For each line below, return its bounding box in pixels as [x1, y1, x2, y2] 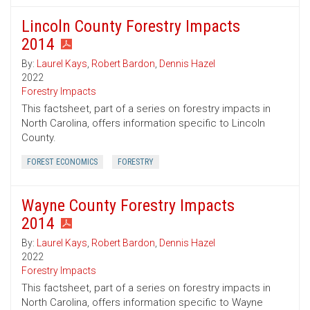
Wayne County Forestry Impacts [21, 196, 235, 216]
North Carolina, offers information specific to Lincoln [21, 117, 265, 130]
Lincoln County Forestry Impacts [21, 17, 240, 37]
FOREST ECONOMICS [27, 157, 98, 167]
